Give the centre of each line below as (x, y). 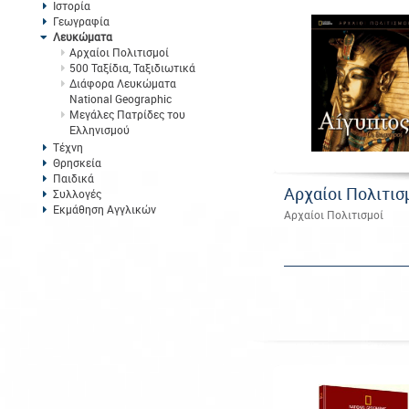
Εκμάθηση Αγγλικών (104, 209)
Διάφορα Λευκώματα (122, 83)
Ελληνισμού (99, 130)
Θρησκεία (77, 163)
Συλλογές (77, 194)
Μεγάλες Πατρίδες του (127, 114)
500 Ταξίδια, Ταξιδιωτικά (132, 68)
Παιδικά (73, 178)
